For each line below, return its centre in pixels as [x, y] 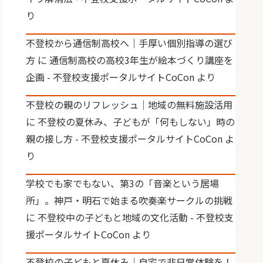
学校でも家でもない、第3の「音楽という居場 [123, 183]
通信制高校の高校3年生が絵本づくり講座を [141, 60]
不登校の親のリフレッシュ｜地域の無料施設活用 [129, 104]
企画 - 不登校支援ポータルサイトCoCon [110, 77]
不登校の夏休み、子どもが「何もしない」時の [136, 122]
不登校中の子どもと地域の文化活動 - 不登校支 [136, 217]
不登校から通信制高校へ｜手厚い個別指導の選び [129, 43]
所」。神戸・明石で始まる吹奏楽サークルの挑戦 [129, 200]
